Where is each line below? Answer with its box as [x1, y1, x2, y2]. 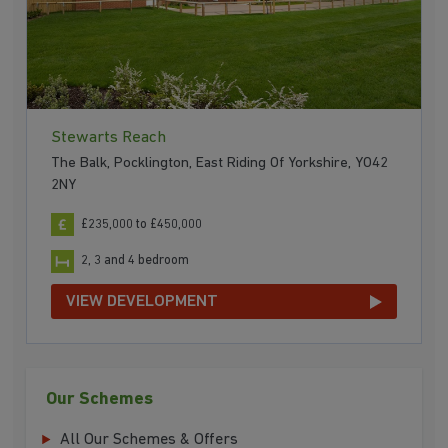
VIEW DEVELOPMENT [66, 292, 219, 310]
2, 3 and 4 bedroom [81, 254, 190, 268]
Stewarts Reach [51, 128, 167, 146]
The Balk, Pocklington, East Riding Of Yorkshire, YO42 [51, 156, 389, 172]
